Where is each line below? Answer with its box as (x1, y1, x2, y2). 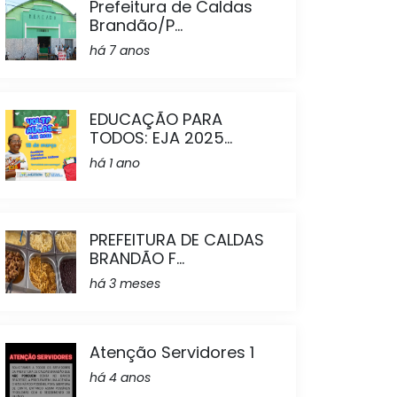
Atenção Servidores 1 (90, 341, 254, 363)
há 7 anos (90, 42, 150, 59)
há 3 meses (90, 275, 160, 292)
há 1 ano (90, 154, 140, 172)
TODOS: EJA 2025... (90, 127, 232, 149)
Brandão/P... (90, 14, 183, 36)
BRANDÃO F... (90, 247, 184, 269)
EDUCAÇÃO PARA (90, 108, 222, 130)
